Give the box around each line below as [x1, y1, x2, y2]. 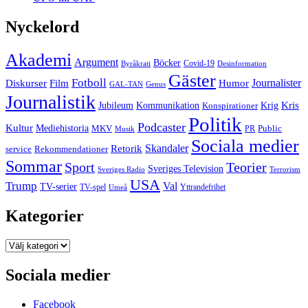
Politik [188, 113, 242, 135]
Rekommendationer [34, 143, 108, 154]
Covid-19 [184, 58, 214, 68]
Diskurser [5, 77, 47, 89]
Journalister [252, 76, 301, 89]
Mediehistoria [36, 122, 89, 133]
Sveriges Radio [98, 164, 145, 173]
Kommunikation [136, 99, 199, 111]
